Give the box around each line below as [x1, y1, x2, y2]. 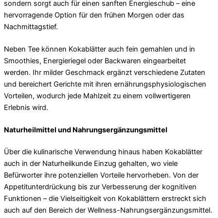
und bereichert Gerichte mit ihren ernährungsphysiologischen [4, 79, 206, 89]
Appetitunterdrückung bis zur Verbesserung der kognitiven [4, 182, 197, 192]
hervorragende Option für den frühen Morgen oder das [4, 10, 184, 19]
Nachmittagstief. [4, 22, 58, 31]
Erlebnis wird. [4, 103, 48, 112]
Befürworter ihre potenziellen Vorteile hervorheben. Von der [4, 171, 199, 180]
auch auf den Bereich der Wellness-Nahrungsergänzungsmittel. [4, 206, 212, 215]
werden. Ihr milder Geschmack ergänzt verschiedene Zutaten [4, 68, 205, 77]
